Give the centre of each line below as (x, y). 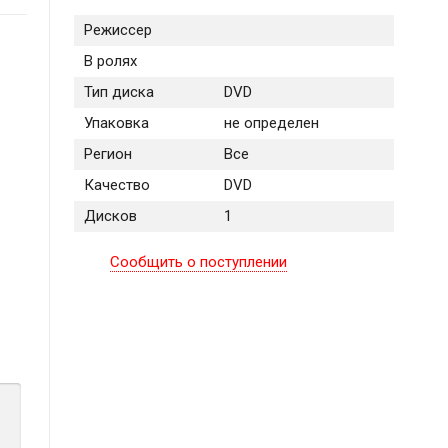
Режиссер (117, 30)
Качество (116, 185)
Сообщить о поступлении (199, 262)
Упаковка (116, 123)
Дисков (110, 216)
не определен (271, 123)
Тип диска (118, 92)
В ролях (110, 61)
